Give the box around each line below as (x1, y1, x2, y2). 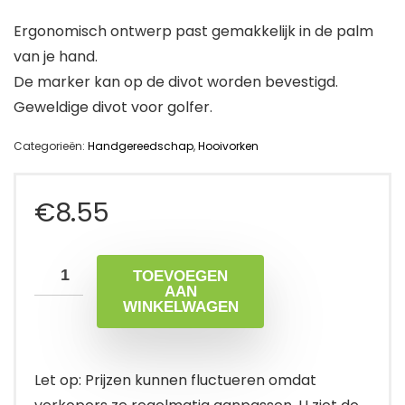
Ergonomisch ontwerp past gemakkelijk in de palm (14, 21, 373, 42)
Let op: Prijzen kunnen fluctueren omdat (34, 370, 316, 391)
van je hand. (14, 46, 98, 68)
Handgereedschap (88, 138, 193, 155)
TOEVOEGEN (133, 268, 228, 286)
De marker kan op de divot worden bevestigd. (14, 71, 338, 93)
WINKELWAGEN (122, 298, 239, 316)
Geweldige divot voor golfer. (14, 97, 212, 118)
